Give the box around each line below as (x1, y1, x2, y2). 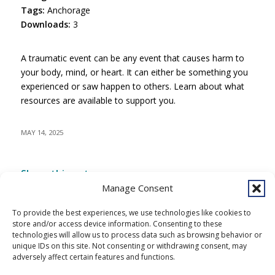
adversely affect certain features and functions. (12, 252, 175, 262)
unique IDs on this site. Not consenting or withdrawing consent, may (12, 241, 247, 251)
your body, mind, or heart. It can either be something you (20, 66, 248, 78)
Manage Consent (102, 182, 173, 194)
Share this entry (20, 166, 99, 180)
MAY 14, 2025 (20, 127, 63, 137)
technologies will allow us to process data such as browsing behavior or (12, 230, 262, 240)
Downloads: (20, 18, 73, 30)
